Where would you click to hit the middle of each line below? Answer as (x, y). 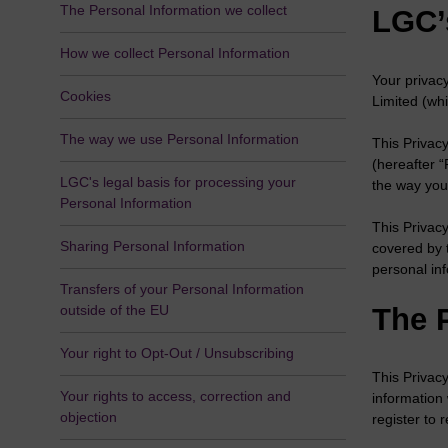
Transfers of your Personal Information (181, 289)
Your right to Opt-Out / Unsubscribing (176, 353)
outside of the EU (114, 310)
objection (88, 417)
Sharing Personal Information (152, 246)
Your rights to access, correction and (175, 396)
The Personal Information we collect (173, 10)
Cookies (85, 96)
